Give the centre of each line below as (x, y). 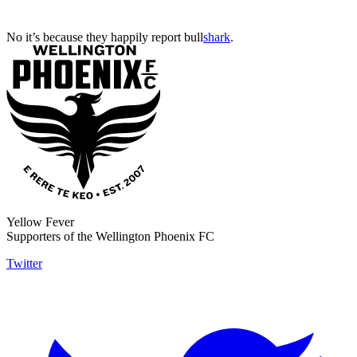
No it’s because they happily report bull (105, 37)
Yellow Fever (40, 222)
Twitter (24, 264)
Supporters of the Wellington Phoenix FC (110, 237)
